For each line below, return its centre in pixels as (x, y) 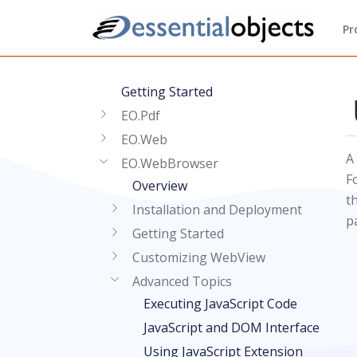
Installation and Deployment (217, 210)
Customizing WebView (199, 257)
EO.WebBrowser (170, 163)
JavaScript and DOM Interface (231, 328)
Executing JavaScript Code (220, 304)
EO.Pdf (141, 116)
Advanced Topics (182, 281)
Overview (160, 186)
